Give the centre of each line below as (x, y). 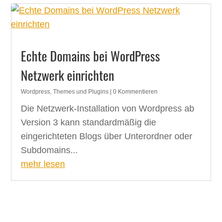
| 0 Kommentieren (133, 92)
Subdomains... (50, 150)
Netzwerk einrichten (68, 75)
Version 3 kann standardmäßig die (89, 123)
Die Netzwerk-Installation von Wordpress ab (108, 109)
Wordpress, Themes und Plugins (65, 92)
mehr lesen (43, 164)
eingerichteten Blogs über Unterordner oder (107, 137)
